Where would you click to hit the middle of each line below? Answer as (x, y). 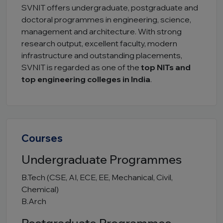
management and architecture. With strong (102, 31)
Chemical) (40, 189)
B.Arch (34, 201)
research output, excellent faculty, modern (99, 43)
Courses (42, 138)
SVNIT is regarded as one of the (81, 67)
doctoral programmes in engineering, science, (106, 19)
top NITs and (166, 67)
